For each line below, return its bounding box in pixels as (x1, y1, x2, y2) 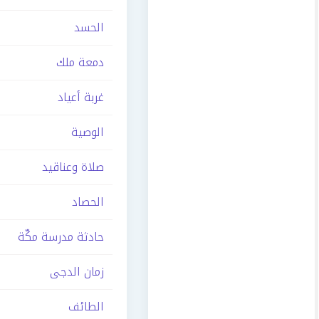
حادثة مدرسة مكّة (18, 226, 104, 248)
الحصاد (72, 191, 104, 213)
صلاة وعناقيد (42, 156, 104, 178)
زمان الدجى (50, 261, 104, 283)
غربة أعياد (58, 86, 104, 108)
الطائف (68, 296, 104, 318)
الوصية (71, 121, 104, 143)
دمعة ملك (56, 51, 104, 73)
